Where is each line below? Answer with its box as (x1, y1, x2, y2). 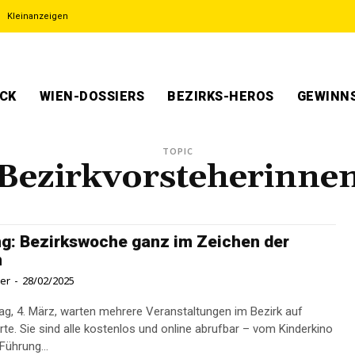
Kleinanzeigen (7, 11, 68, 21)
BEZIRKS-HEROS (167, 89, 274, 104)
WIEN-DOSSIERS (39, 89, 144, 104)
